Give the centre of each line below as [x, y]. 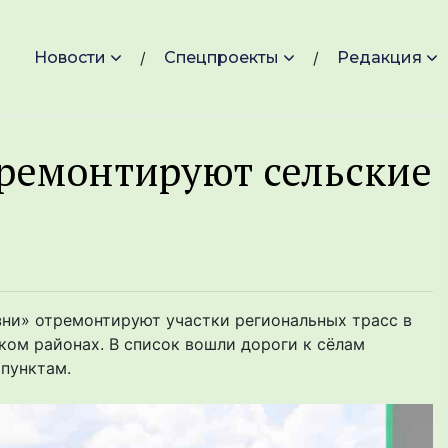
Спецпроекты [221, 58]
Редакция [379, 58]
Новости [70, 58]
